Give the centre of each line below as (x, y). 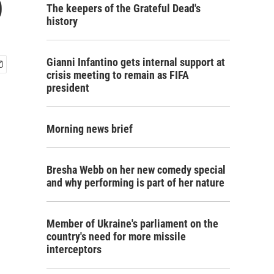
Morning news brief (90, 129)
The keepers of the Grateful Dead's (124, 8)
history (62, 21)
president (68, 88)
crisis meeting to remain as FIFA (118, 75)
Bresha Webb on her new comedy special (136, 170)
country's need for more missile (116, 236)
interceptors (74, 249)
